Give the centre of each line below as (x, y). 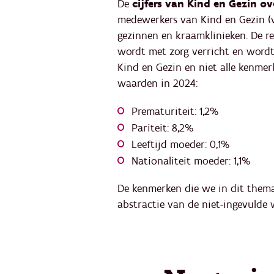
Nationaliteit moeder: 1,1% (192, 161)
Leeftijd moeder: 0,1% (180, 145)
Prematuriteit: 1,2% (175, 112)
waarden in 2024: (159, 83)
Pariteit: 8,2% (162, 128)
